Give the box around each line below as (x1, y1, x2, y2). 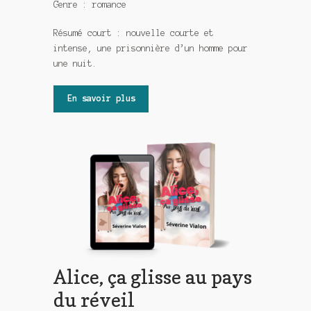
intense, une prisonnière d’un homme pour (53, 44, 249, 53)
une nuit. (53, 59, 98, 69)
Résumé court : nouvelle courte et (53, 28, 215, 38)
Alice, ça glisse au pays (53, 264, 253, 288)
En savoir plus (67, 94, 135, 103)
